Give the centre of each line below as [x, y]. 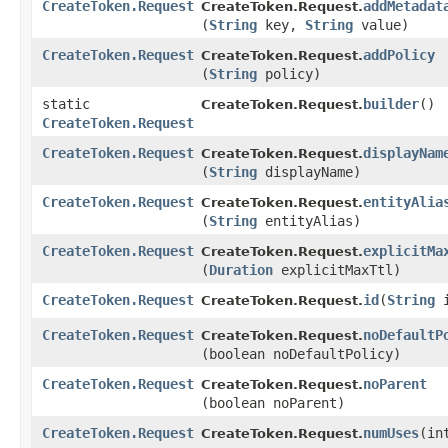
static [66, 104]
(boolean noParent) [273, 403]
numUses [391, 433]
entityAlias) [309, 221]
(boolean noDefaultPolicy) [301, 354]
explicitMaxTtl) [337, 270]
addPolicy [399, 55]
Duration [241, 270]
